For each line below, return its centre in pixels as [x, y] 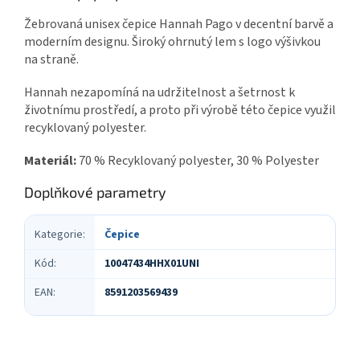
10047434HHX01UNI [152, 263]
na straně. [51, 59]
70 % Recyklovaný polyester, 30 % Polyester [199, 160]
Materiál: [50, 160]
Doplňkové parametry [95, 192]
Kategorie [59, 234]
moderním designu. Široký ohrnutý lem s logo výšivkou [172, 41]
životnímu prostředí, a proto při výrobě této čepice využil [180, 110]
